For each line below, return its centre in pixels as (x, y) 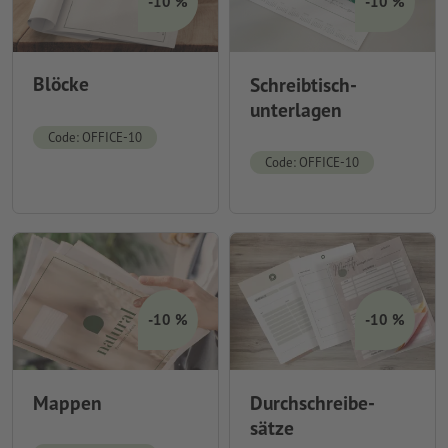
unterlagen (295, 109)
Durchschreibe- (312, 402)
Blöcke (60, 84)
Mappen (67, 402)
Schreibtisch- (303, 84)
